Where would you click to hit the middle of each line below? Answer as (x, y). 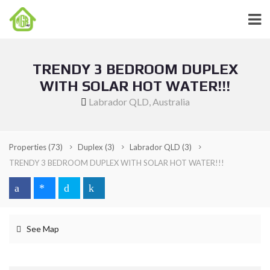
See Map (42, 229)
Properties (29, 147)
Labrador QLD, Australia (139, 102)
